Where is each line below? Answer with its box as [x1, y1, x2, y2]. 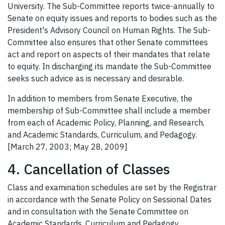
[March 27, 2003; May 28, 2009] [8, 142, 128, 152]
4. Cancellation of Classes [8, 160, 170, 179]
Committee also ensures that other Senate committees [8, 37, 208, 48]
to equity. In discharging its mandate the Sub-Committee [8, 61, 211, 72]
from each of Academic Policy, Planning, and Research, [8, 118, 204, 128]
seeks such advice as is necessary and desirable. [8, 73, 184, 84]
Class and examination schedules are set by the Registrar [8, 182, 216, 193]
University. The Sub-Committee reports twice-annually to [8, 1, 214, 12]
